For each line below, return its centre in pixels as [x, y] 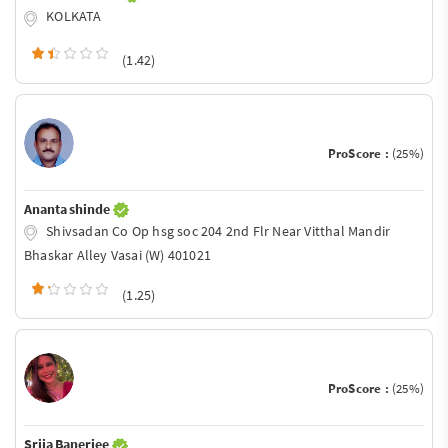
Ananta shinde [68, 208]
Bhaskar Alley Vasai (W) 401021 [117, 255]
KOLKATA [72, 15]
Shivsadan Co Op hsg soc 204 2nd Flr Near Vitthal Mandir [217, 230]
